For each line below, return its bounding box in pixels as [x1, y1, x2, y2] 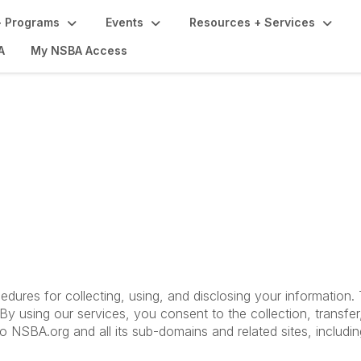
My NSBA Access [31, 44, 127, 57]
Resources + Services [189, 15, 315, 29]
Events [106, 15, 143, 29]
